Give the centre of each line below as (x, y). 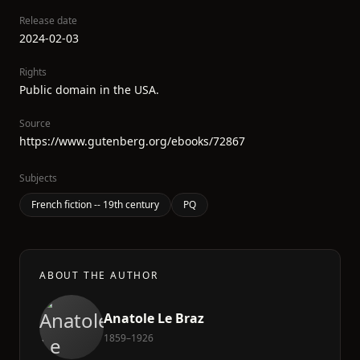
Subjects (38, 178)
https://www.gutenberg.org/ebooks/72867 (132, 141)
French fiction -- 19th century (95, 205)
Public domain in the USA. (89, 90)
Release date (48, 20)
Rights (33, 72)
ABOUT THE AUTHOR (99, 275)
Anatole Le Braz (154, 318)
